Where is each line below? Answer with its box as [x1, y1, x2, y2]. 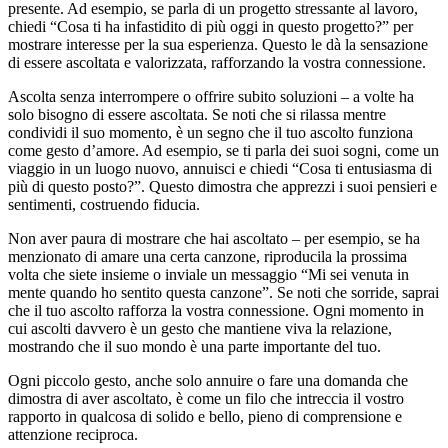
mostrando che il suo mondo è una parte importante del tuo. [8, 337, 381, 355]
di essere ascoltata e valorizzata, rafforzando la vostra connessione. [8, 53, 426, 71]
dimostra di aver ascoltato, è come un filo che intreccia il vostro [8, 389, 404, 407]
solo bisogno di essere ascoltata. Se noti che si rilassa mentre [8, 105, 386, 123]
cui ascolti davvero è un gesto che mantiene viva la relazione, [8, 319, 392, 337]
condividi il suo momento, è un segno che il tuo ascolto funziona [8, 123, 413, 141]
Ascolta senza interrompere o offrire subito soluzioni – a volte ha [8, 87, 414, 105]
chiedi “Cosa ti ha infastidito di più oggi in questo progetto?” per [8, 17, 413, 35]
